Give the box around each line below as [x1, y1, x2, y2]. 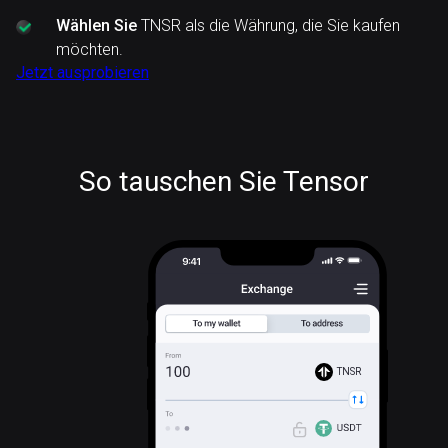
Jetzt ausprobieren [16, 63, 149, 82]
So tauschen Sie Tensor [79, 165, 369, 198]
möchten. [56, 40, 123, 59]
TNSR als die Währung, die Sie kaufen [137, 16, 400, 35]
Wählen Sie [56, 16, 137, 35]
